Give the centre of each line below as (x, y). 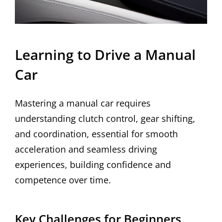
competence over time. (63, 180)
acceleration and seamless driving (86, 149)
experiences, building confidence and (93, 165)
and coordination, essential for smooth (96, 134)
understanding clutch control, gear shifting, (105, 119)
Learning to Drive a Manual (105, 54)
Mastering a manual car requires (83, 103)
